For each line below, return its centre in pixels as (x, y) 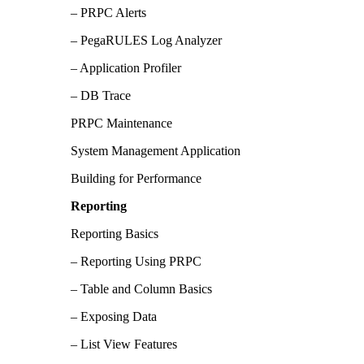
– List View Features (124, 344)
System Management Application (156, 151)
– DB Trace (101, 96)
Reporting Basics (115, 234)
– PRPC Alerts (108, 13)
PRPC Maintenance (121, 123)
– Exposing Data (114, 317)
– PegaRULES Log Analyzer (146, 41)
